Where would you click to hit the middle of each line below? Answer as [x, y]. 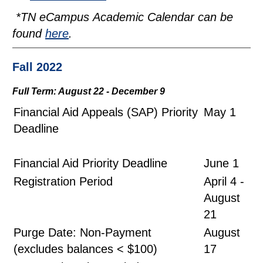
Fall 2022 [37, 67]
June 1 [221, 163]
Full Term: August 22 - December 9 [89, 91]
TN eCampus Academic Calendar [107, 17]
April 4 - [224, 181]
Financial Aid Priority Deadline [90, 163]
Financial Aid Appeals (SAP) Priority [106, 112]
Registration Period [74, 181]
